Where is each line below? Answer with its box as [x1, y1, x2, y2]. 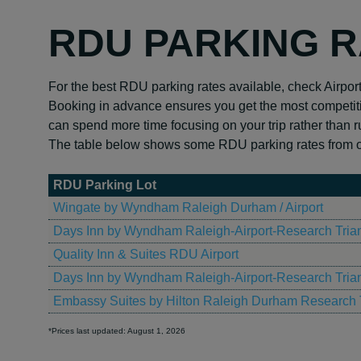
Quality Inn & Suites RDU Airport [53, 247, 239, 261]
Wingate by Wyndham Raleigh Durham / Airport [53, 201, 323, 214]
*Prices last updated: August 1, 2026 [48, 326, 185, 335]
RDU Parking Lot [53, 178, 156, 192]
